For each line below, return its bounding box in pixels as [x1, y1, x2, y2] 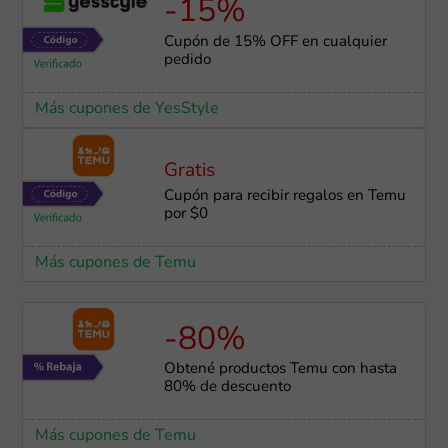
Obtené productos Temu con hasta [163, 362, 397, 378]
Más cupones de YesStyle [34, 101, 219, 118]
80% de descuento [163, 380, 291, 396]
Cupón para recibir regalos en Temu [163, 189, 406, 205]
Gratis [163, 162, 215, 182]
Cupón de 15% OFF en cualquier [163, 35, 387, 51]
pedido [163, 53, 211, 69]
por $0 [163, 207, 208, 223]
